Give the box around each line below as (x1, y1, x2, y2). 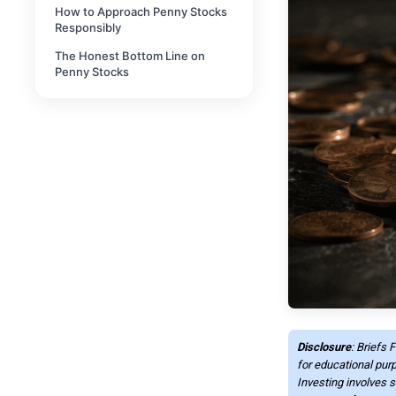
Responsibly (55, 20, 121, 35)
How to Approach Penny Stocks (55, 4, 227, 19)
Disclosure (296, 339, 351, 354)
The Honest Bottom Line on (55, 49, 205, 64)
